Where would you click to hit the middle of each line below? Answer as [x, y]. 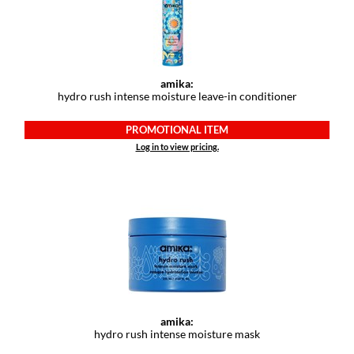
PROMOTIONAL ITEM [177, 129]
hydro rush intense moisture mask [177, 333]
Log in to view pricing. [177, 146]
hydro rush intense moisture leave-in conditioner [177, 96]
